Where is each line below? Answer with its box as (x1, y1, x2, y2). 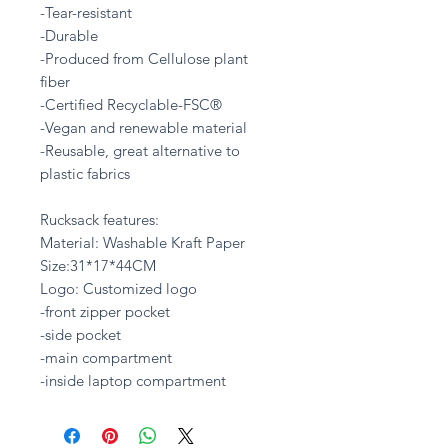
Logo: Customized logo (40, 279, 197, 298)
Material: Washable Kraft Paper (40, 233, 245, 252)
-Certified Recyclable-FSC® (40, 95, 222, 114)
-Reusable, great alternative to (40, 141, 240, 160)
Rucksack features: (40, 210, 159, 229)
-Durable (40, 26, 98, 45)
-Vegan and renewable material (40, 118, 247, 137)
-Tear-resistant (40, 3, 132, 22)
